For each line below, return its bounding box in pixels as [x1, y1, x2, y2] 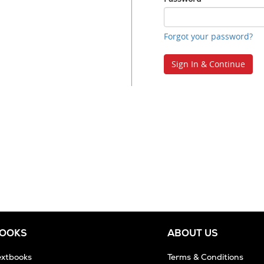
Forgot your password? [164, 31, 253, 42]
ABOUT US [167, 227, 218, 239]
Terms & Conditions [167, 252, 243, 262]
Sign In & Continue [171, 58, 245, 70]
